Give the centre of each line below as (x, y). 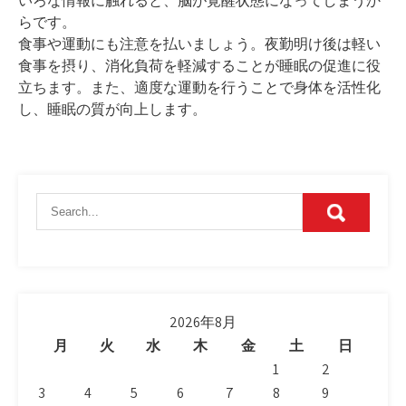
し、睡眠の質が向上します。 (112, 109)
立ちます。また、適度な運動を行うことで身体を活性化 (199, 87)
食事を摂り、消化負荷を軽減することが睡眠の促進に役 (199, 66)
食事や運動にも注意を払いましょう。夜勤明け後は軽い (199, 44)
